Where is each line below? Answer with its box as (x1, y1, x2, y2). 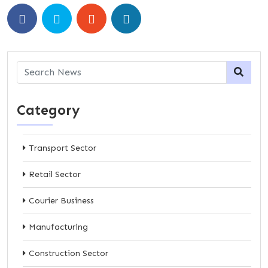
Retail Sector (29, 169, 81, 179)
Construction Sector (29, 248, 108, 258)
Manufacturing (29, 221, 88, 232)
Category (17, 101, 80, 118)
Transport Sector (29, 142, 96, 153)
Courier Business (29, 195, 94, 206)
